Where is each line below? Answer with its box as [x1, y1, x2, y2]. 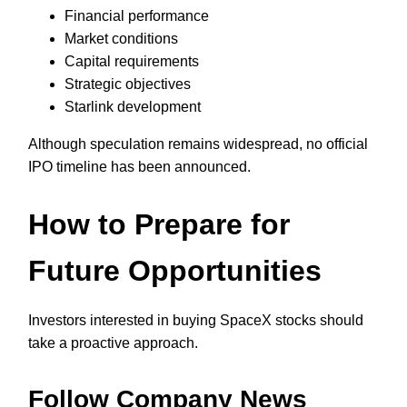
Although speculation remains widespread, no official [28, 135, 368, 152]
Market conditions [65, 30, 178, 46]
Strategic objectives [65, 75, 191, 92]
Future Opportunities [28, 254, 322, 288]
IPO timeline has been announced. [28, 158, 251, 174]
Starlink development [65, 98, 201, 114]
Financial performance [65, 7, 209, 24]
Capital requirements [65, 53, 199, 69]
